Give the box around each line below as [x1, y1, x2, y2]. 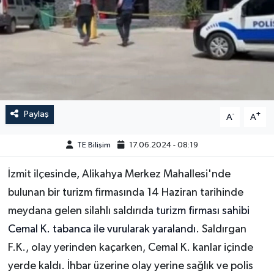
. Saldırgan [195, 224, 246, 235]
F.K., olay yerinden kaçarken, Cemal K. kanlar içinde [7, 242, 253, 254]
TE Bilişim [76, 141, 111, 150]
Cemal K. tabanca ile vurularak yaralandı [7, 224, 196, 235]
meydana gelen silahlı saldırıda [7, 206, 154, 217]
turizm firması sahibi [153, 206, 250, 217]
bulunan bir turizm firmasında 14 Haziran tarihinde [7, 187, 243, 199]
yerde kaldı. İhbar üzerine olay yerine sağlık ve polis [7, 261, 253, 272]
